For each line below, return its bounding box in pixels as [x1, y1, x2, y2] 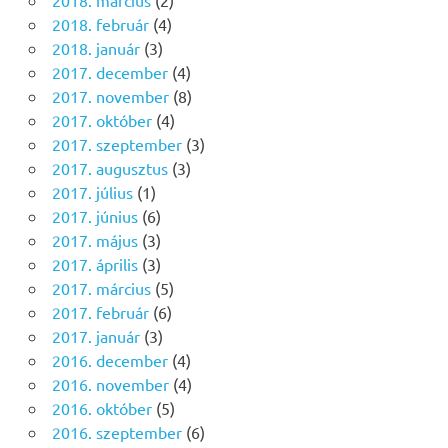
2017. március [51, 278, 151, 299]
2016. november [51, 374, 169, 395]
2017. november [51, 86, 169, 107]
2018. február [51, 14, 149, 35]
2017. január [51, 326, 140, 347]
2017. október [51, 110, 152, 131]
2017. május [51, 230, 138, 251]
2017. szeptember [51, 134, 182, 155]
